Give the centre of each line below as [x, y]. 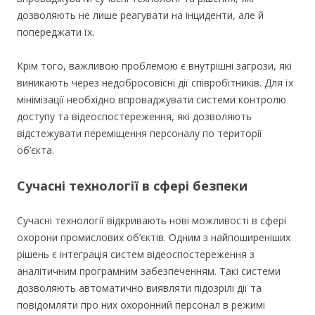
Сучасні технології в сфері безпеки [132, 186]
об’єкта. [36, 150]
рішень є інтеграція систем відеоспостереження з [136, 254]
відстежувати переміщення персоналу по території [140, 133]
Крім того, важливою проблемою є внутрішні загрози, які [154, 66]
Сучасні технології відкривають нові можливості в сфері [152, 220]
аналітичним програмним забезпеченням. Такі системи [149, 271]
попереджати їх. [56, 32]
